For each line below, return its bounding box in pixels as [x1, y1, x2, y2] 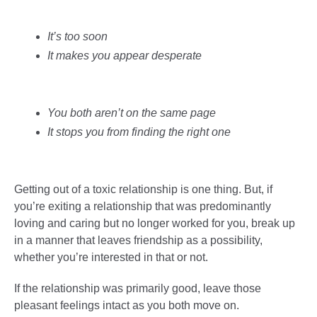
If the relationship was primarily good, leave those [14, 282, 261, 294]
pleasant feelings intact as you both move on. [14, 299, 239, 311]
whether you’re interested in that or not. [14, 250, 208, 263]
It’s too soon [47, 30, 108, 42]
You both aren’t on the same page [47, 106, 216, 119]
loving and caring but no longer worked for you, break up [14, 217, 295, 229]
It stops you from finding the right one [47, 125, 231, 138]
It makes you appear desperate [47, 49, 202, 62]
